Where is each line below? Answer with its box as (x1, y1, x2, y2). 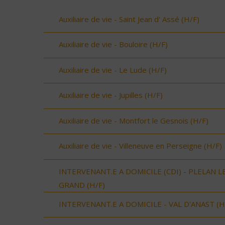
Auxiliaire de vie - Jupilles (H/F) (59, 90, 163, 100)
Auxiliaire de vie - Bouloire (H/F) (59, 39, 168, 50)
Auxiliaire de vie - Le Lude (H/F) (59, 64, 167, 75)
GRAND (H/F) (59, 179, 105, 190)
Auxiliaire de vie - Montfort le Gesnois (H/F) (59, 115, 208, 126)
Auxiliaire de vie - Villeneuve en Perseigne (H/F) (59, 141, 222, 151)
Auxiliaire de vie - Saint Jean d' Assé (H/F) (59, 14, 199, 24)
